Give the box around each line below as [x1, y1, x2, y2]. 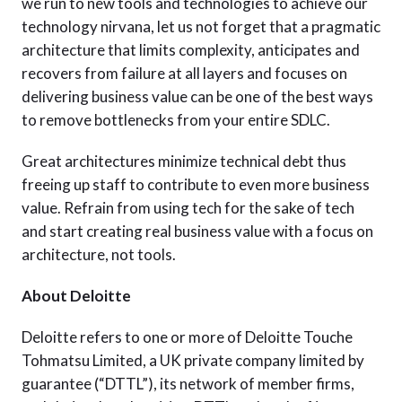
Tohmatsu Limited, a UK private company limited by [22, 351, 364, 370]
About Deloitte [22, 286, 131, 305]
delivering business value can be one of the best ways [22, 87, 373, 106]
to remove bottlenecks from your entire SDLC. [22, 110, 330, 129]
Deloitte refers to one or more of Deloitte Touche [22, 328, 353, 346]
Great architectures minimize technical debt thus [22, 152, 346, 170]
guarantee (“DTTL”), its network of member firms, [22, 374, 354, 393]
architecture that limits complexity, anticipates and [22, 40, 360, 59]
